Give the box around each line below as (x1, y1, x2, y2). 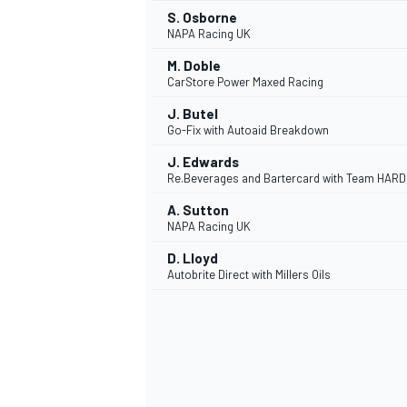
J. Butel (167, 105, 218, 123)
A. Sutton (167, 202, 229, 219)
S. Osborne (167, 9, 237, 26)
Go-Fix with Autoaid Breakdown (167, 123, 329, 138)
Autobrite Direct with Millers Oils (167, 267, 331, 283)
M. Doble (167, 57, 221, 74)
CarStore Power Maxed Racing (167, 74, 323, 90)
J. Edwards (167, 154, 239, 171)
